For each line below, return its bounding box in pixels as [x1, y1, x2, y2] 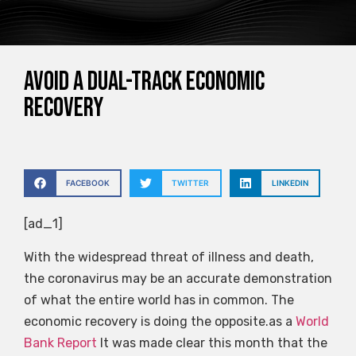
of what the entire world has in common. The [24, 292, 294, 308]
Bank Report [24, 335, 97, 350]
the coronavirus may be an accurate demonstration [24, 270, 332, 286]
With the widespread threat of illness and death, [24, 249, 314, 265]
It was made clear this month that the [97, 335, 327, 350]
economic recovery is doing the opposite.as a [24, 313, 296, 329]
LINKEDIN [271, 178, 308, 188]
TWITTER [172, 178, 210, 188]
